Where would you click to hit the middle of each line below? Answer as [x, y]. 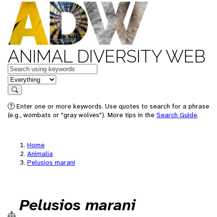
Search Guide [177, 115]
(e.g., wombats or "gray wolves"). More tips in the [82, 115]
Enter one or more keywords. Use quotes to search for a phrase [112, 106]
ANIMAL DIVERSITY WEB [107, 56]
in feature [23, 79]
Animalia [40, 154]
